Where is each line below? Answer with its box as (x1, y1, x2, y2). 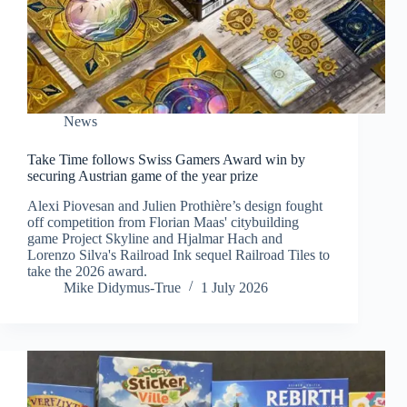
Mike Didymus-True (64, 279, 181, 295)
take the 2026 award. (27, 263, 147, 279)
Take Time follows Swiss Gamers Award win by (27, 151, 305, 167)
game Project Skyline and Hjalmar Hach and (27, 230, 283, 246)
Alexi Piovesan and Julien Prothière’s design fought (27, 197, 323, 213)
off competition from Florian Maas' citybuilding (27, 213, 299, 230)
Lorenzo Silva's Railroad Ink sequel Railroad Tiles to (27, 246, 330, 263)
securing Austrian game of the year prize (27, 167, 258, 184)
